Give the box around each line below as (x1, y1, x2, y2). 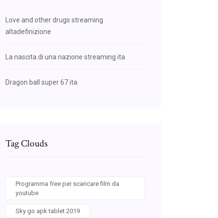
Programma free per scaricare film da (16, 180, 119, 187)
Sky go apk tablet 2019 (16, 207, 80, 215)
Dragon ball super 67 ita (5, 78, 77, 86)
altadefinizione (5, 28, 51, 36)
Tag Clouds (5, 137, 48, 150)
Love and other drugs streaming (5, 16, 103, 24)
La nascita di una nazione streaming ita (5, 53, 125, 61)
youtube (16, 189, 38, 197)
